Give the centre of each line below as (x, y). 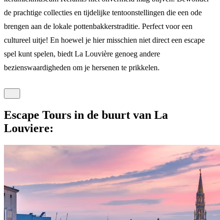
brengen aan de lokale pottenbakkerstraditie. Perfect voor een (98, 26)
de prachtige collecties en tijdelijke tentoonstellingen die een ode (103, 12)
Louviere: (29, 128)
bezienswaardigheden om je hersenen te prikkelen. (82, 67)
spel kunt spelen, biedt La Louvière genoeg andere (82, 54)
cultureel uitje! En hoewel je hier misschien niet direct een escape (104, 40)
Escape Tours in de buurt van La (86, 115)
